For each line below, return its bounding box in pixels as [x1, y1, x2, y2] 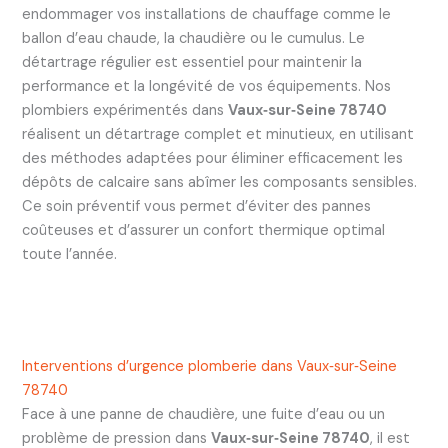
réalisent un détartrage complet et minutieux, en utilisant [21, 125, 414, 145]
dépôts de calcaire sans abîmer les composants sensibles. [21, 173, 417, 193]
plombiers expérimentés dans [21, 101, 228, 121]
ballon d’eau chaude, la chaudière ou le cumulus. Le [21, 29, 365, 49]
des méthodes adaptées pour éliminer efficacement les [21, 149, 403, 169]
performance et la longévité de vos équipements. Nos [21, 77, 391, 97]
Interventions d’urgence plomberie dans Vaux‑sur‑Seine [21, 357, 397, 377]
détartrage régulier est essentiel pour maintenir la [21, 53, 362, 73]
